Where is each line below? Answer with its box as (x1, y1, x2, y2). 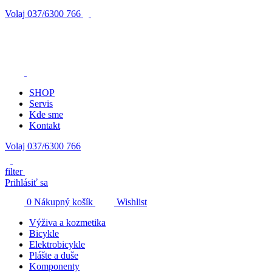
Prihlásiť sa (5, 177, 48, 188)
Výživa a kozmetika (29, 217, 106, 228)
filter (5, 166, 22, 177)
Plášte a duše (29, 250, 78, 260)
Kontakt (29, 120, 60, 131)
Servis (29, 98, 53, 109)
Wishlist (117, 197, 147, 207)
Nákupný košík (34, 197, 93, 207)
